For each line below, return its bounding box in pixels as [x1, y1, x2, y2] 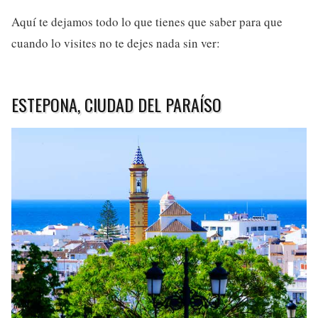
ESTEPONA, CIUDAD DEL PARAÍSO [11, 91, 221, 117]
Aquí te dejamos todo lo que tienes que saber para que [11, 13, 283, 30]
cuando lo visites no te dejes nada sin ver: [11, 34, 220, 51]
